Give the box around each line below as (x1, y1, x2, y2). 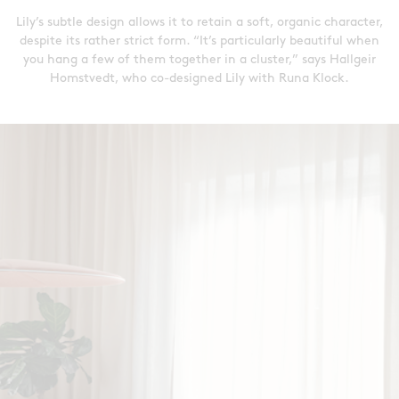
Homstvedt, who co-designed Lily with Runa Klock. (50, 72, 349, 86)
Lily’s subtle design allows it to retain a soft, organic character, (15, 16, 384, 30)
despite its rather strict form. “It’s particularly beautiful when (20, 35, 379, 49)
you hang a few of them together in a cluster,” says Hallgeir (23, 53, 376, 68)
